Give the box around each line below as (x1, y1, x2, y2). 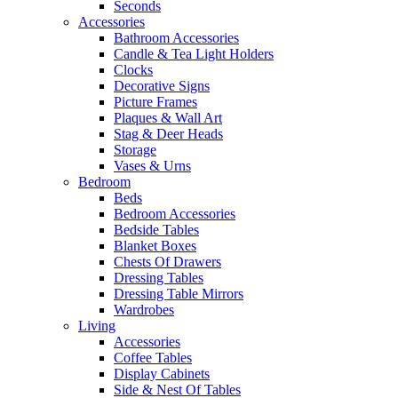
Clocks (114, 62, 153, 78)
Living (78, 318, 115, 334)
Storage (114, 142, 156, 158)
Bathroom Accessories (114, 30, 239, 46)
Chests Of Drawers (114, 254, 221, 270)
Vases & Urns (114, 158, 191, 174)
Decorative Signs (114, 78, 210, 94)
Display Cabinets (114, 366, 210, 382)
